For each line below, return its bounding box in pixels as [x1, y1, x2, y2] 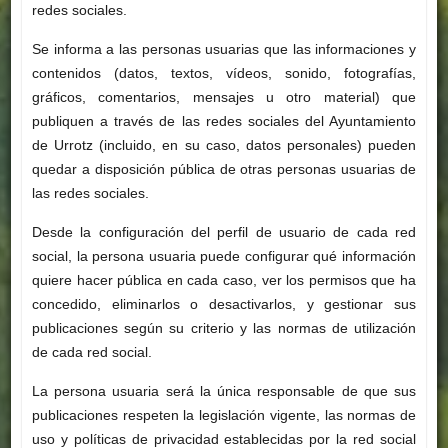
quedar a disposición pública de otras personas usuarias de [31, 161, 417, 178]
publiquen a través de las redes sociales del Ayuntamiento [31, 113, 417, 130]
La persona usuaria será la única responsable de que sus [31, 383, 417, 400]
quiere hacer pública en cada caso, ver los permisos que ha [31, 272, 417, 289]
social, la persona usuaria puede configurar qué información [31, 248, 417, 265]
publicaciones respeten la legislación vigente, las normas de [31, 407, 417, 424]
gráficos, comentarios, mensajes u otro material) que [31, 89, 417, 106]
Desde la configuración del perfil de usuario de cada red [31, 224, 417, 241]
